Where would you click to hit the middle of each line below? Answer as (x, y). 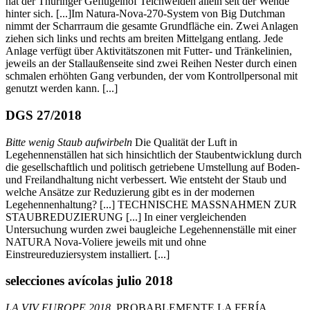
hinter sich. (29, 14)
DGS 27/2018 (44, 115)
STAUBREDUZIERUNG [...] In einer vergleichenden (126, 217)
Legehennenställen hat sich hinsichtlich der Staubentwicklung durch (154, 154)
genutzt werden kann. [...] (62, 89)
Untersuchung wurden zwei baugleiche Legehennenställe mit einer (151, 229)
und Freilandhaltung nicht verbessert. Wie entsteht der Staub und (146, 179)
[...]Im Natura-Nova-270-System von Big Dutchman (171, 14)
